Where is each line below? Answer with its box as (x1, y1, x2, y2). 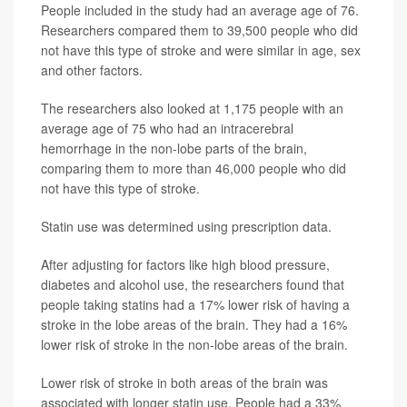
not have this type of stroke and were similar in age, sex (41, 40, 361, 59)
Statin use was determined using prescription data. (41, 216, 332, 235)
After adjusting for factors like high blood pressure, (41, 254, 330, 273)
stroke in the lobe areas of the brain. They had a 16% (41, 314, 347, 333)
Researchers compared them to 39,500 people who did (41, 20, 358, 39)
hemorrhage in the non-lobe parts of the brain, (41, 138, 307, 157)
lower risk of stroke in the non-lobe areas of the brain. (41, 334, 348, 353)
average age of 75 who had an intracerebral (41, 118, 293, 137)
